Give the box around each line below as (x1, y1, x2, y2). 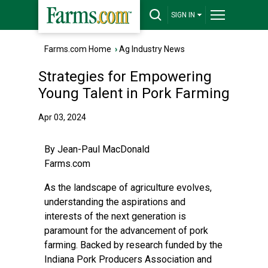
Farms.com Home (44, 44, 111, 54)
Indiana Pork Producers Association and (44, 254, 212, 265)
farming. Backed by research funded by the (44, 239, 223, 251)
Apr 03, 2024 (38, 112, 86, 122)
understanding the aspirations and (44, 196, 185, 208)
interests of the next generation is (44, 211, 186, 222)
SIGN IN (171, 11, 195, 19)
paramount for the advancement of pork (44, 225, 208, 236)
